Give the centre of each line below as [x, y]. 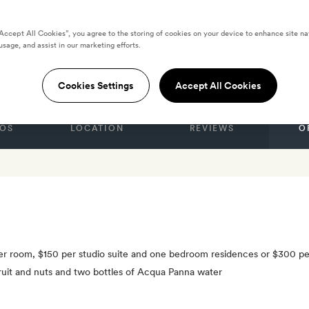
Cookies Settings [96, 86]
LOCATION [97, 129]
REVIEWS [212, 129]
